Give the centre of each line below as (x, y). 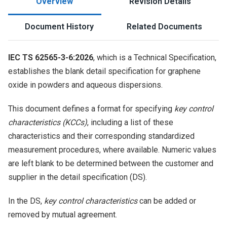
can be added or (167, 201)
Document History (59, 27)
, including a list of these (130, 122)
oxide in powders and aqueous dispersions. (85, 85)
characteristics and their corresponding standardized (101, 136)
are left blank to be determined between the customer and (111, 163)
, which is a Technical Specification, (155, 58)
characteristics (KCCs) (48, 122)
